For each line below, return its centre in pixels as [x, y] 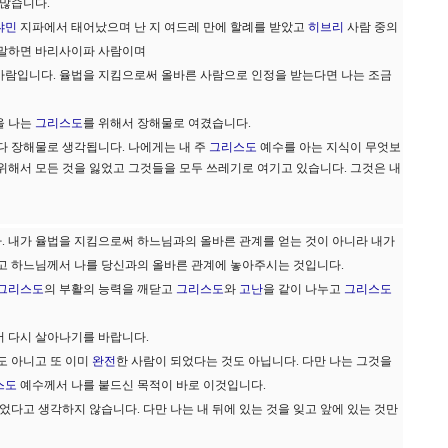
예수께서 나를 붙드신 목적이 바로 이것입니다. [141, 385]
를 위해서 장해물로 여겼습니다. [167, 123]
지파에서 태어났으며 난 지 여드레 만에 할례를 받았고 [162, 27]
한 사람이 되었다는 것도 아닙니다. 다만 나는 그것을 [254, 361]
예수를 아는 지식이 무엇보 [329, 147]
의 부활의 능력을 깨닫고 [110, 289]
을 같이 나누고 [303, 289]
